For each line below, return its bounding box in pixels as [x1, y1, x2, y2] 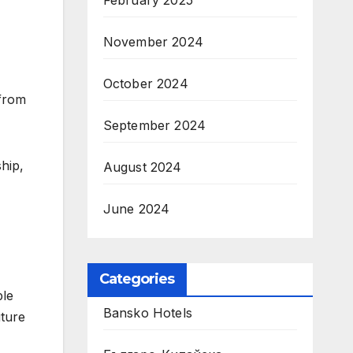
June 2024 [102, 201, 170, 217]
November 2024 [102, 34, 204, 50]
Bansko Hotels [102, 305, 193, 321]
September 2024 [102, 117, 206, 133]
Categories [98, 270, 175, 288]
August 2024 [102, 159, 182, 175]
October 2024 [102, 76, 188, 91]
